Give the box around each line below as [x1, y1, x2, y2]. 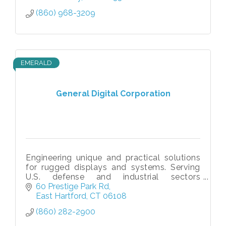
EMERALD [21, 59, 52, 67]
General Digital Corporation [55, 89, 171, 99]
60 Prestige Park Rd [36, 182, 109, 192]
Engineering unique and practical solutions [26, 152, 200, 162]
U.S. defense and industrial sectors [26, 172, 200, 182]
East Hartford [36, 191, 86, 201]
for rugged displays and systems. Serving [26, 162, 200, 172]
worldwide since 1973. [26, 181, 112, 191]
